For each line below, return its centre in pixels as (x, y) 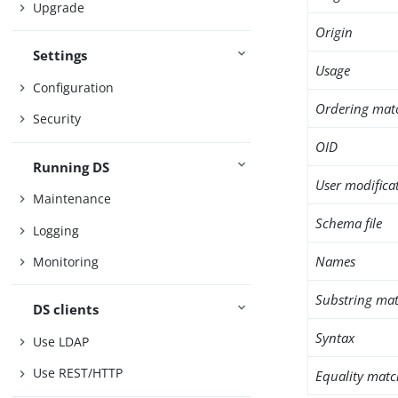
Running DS (72, 167)
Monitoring (66, 262)
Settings (60, 56)
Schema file (349, 223)
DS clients (66, 310)
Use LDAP (61, 341)
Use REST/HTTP (78, 373)
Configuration (74, 87)
